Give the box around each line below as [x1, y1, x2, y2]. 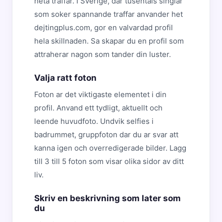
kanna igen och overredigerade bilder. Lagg [34, 143, 186, 153]
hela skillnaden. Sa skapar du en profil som [34, 36, 184, 46]
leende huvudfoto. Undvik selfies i [34, 116, 154, 126]
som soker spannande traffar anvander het [34, 9, 183, 19]
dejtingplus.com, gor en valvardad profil [34, 23, 173, 32]
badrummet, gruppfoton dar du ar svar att [34, 130, 178, 139]
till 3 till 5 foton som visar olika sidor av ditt [34, 157, 184, 166]
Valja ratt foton [34, 73, 97, 83]
